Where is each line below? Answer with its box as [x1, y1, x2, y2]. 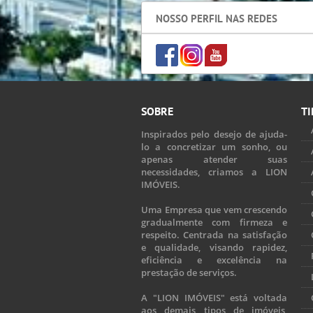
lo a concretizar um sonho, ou [141, 140, 287, 153]
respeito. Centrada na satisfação [141, 228, 287, 241]
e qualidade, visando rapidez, [141, 240, 287, 254]
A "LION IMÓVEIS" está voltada [141, 291, 287, 304]
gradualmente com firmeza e [141, 215, 287, 228]
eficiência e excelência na [141, 253, 287, 266]
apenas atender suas [141, 152, 287, 166]
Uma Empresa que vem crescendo [141, 203, 287, 216]
